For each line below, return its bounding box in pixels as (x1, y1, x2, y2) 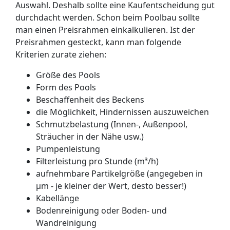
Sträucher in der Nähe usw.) (36, 131, 144, 142)
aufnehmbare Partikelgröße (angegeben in (36, 168, 203, 179)
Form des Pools (36, 82, 96, 93)
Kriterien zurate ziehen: (15, 49, 106, 60)
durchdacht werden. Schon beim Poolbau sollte (15, 12, 200, 23)
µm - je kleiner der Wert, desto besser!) (36, 180, 186, 191)
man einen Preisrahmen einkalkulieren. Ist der (15, 24, 195, 35)
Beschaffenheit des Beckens (36, 94, 144, 105)
